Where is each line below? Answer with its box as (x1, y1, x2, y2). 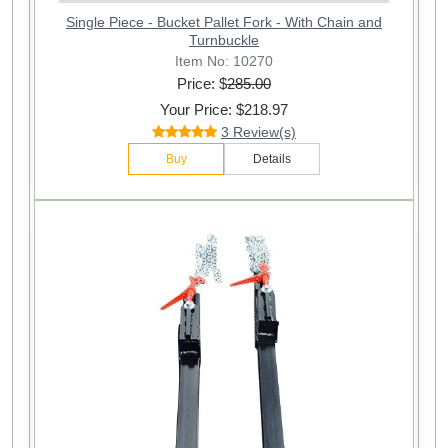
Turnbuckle (189, 31, 259, 48)
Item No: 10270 (175, 53, 273, 70)
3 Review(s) (221, 123, 296, 140)
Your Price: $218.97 (160, 100, 288, 118)
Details (253, 151, 291, 166)
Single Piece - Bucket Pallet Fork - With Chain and (66, 13, 382, 30)
